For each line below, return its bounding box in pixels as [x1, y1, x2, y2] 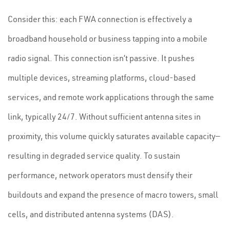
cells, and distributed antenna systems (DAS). [8, 209, 174, 219]
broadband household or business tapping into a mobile [8, 33, 207, 44]
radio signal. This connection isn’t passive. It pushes [8, 53, 195, 63]
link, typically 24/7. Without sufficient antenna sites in [8, 111, 201, 122]
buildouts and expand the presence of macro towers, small [8, 189, 218, 200]
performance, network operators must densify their [8, 170, 193, 180]
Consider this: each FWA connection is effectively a [8, 14, 192, 24]
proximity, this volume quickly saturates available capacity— [8, 131, 220, 141]
